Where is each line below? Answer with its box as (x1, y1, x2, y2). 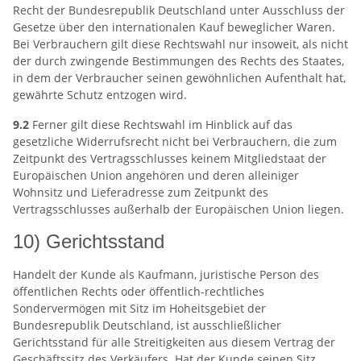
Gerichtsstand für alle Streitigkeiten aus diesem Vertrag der (13, 334, 335, 350)
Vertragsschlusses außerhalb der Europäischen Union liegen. (13, 201, 344, 217)
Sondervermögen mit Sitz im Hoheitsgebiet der (13, 301, 266, 316)
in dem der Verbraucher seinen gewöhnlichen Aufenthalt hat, (13, 70, 346, 85)
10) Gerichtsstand (13, 230, 164, 252)
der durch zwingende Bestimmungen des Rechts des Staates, (13, 53, 344, 68)
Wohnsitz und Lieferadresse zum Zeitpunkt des (13, 185, 268, 200)
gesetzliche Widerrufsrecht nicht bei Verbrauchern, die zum (13, 134, 337, 149)
